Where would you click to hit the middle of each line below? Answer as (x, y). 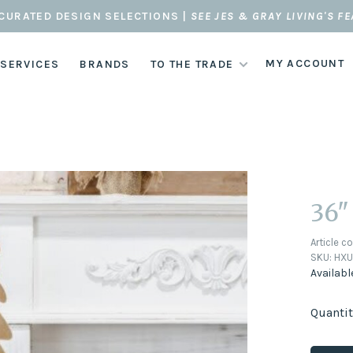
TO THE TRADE (192, 64)
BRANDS (105, 64)
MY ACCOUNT (305, 63)
